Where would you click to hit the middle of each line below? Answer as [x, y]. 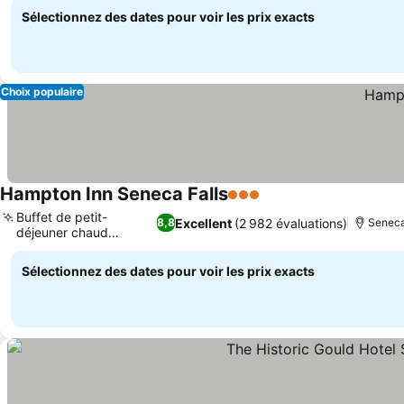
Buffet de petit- [62, 217]
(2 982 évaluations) [290, 223]
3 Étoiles [257, 204]
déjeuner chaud [62, 232]
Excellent [203, 223]
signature [44, 248]
